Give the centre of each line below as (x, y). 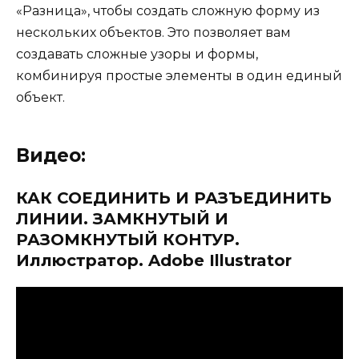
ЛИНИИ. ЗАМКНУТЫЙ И (122, 219)
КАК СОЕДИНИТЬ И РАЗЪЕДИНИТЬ (174, 198)
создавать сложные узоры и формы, (137, 54)
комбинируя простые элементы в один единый (179, 76)
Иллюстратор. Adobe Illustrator (154, 261)
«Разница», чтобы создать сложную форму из (168, 11)
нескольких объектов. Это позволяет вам (153, 33)
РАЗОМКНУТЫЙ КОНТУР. (128, 240)
